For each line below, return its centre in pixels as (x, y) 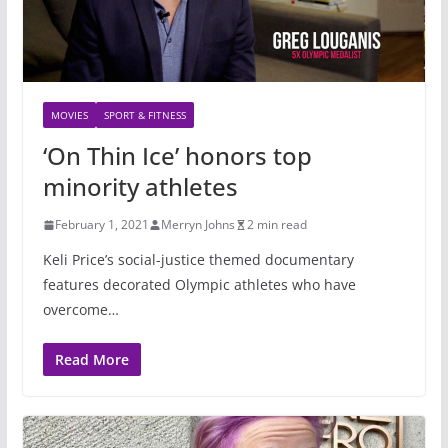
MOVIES (69, 115)
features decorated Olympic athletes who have (199, 285)
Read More (91, 360)
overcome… (80, 310)
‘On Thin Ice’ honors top (177, 156)
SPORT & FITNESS (144, 115)
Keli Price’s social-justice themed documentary (198, 260)
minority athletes (140, 187)
